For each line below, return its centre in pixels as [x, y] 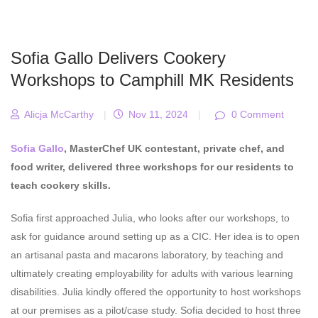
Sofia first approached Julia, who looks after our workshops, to [150, 218]
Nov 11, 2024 [157, 115]
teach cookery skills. [61, 185]
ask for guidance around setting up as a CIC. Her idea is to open [155, 236]
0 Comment [256, 115]
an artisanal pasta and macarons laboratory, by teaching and [147, 254]
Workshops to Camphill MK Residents [152, 80]
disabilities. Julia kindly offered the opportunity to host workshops [156, 291]
